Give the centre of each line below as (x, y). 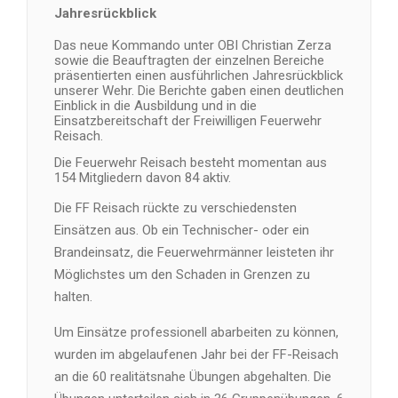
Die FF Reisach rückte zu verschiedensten (175, 208)
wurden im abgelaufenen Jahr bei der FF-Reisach (196, 355)
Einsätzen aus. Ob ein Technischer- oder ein (182, 231)
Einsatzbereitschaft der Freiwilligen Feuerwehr (188, 120)
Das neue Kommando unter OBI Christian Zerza (193, 45)
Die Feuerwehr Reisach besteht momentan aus (191, 162)
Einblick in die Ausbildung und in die (155, 105)
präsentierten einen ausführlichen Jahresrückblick (199, 75)
